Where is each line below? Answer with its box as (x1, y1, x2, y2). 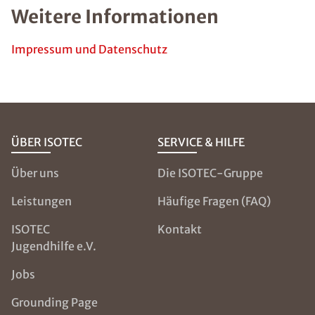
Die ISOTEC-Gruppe (157, 166, 263, 180)
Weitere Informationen (11, 5, 219, 28)
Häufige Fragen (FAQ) (157, 194, 271, 208)
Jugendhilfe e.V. (11, 239, 96, 253)
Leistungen (11, 194, 72, 208)
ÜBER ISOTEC (11, 135, 82, 149)
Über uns (11, 166, 59, 180)
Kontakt (157, 222, 202, 236)
